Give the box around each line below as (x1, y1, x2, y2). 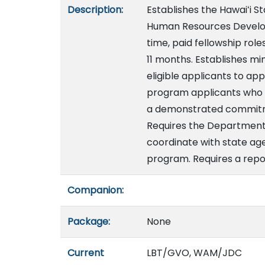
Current (67, 246, 104, 260)
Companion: (67, 183, 124, 197)
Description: (67, 3, 123, 17)
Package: (67, 215, 110, 228)
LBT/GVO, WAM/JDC (147, 246, 242, 260)
